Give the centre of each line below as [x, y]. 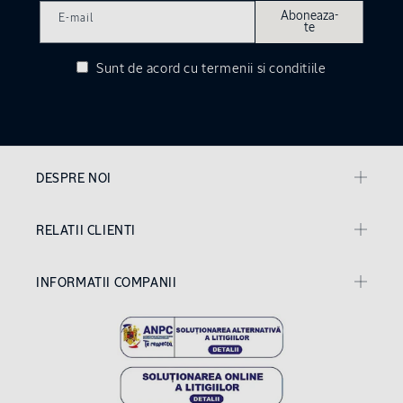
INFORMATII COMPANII [107, 284]
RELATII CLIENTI [86, 232]
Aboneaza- [309, 16]
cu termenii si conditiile [255, 69]
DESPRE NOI [74, 179]
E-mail [76, 19]
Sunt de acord [139, 69]
